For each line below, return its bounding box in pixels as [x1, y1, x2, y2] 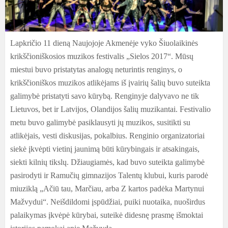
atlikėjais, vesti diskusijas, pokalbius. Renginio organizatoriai [10, 131, 205, 140]
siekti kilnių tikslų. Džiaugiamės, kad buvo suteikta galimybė [10, 158, 205, 166]
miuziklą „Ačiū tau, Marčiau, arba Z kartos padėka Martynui [10, 184, 204, 193]
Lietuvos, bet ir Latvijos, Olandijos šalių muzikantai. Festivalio [10, 105, 211, 113]
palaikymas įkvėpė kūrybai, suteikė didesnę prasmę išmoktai [10, 211, 203, 219]
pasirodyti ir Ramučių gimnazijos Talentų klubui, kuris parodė [10, 171, 208, 180]
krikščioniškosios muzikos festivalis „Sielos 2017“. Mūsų [10, 52, 193, 61]
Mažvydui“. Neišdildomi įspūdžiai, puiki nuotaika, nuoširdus [10, 197, 205, 206]
